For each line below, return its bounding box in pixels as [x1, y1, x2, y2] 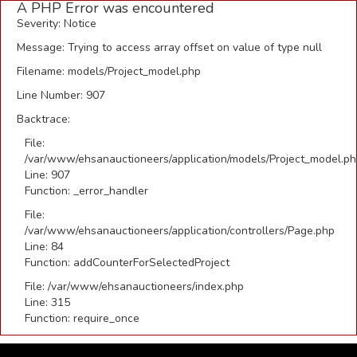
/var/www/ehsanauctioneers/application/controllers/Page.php [25, 223, 335, 238]
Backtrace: [17, 112, 70, 127]
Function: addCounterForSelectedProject [25, 255, 229, 270]
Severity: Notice [17, 16, 96, 31]
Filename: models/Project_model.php [17, 64, 201, 79]
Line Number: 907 [17, 88, 105, 103]
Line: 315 [25, 295, 70, 310]
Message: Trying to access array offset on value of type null [17, 40, 322, 55]
